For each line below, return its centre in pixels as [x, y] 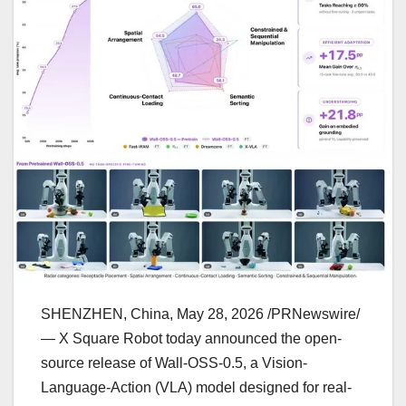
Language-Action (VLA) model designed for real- [196, 387]
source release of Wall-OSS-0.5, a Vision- [174, 362]
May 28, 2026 [220, 314]
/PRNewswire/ [312, 314]
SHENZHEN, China [105, 314]
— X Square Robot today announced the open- [191, 338]
